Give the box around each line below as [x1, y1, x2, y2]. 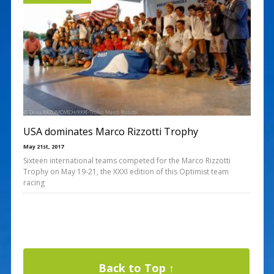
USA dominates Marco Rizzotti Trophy [23, 124, 198, 138]
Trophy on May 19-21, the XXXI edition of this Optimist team [23, 166, 229, 177]
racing [23, 177, 45, 188]
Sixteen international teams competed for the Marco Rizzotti [23, 155, 231, 166]
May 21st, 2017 [23, 142, 64, 150]
